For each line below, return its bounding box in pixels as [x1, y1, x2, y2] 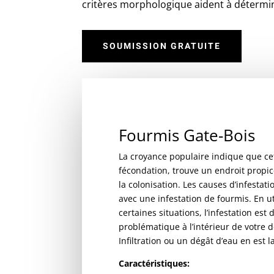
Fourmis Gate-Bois [119, 124, 256, 147]
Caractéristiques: [119, 257, 190, 270]
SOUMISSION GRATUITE [103, 39, 221, 53]
